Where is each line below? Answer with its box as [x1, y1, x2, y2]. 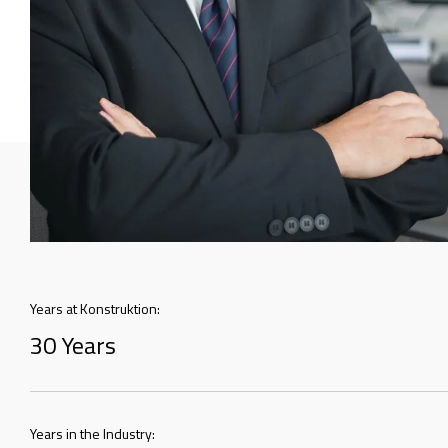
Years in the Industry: [30, 422, 155, 444]
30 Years [30, 326, 116, 363]
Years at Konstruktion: [30, 297, 160, 319]
